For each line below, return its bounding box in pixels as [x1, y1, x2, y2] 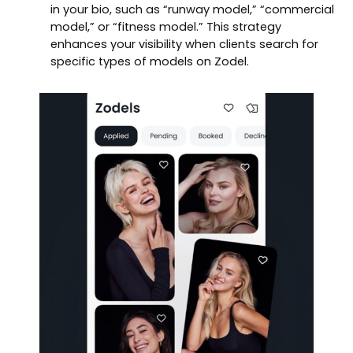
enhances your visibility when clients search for [50, 35, 318, 52]
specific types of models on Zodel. [50, 53, 249, 69]
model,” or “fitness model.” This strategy [50, 18, 281, 35]
